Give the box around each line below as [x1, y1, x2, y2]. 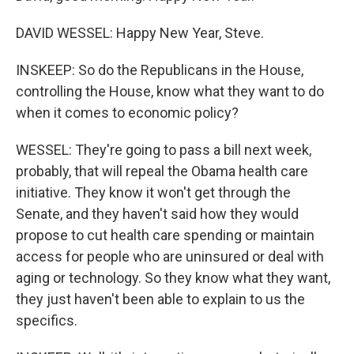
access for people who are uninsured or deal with [16, 248, 324, 265]
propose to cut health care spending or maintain [16, 227, 314, 243]
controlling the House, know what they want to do [16, 83, 324, 100]
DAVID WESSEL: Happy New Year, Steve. [16, 24, 264, 41]
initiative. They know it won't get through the [16, 184, 291, 201]
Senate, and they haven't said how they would [16, 205, 299, 222]
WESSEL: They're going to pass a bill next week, [16, 141, 311, 158]
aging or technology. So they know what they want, [16, 269, 330, 286]
